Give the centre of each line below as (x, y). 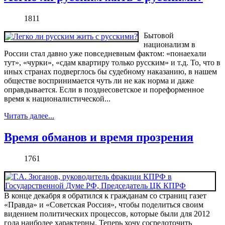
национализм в (170, 45)
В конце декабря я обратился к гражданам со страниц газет (105, 195)
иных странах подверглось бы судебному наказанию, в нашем (110, 72)
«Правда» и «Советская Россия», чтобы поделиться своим (104, 204)
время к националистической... (57, 99)
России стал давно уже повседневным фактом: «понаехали (105, 54)
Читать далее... (29, 116)
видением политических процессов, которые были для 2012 (107, 213)
